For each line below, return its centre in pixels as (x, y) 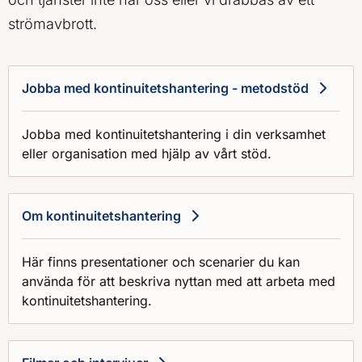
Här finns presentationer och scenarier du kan (161, 261)
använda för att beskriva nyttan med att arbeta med (179, 281)
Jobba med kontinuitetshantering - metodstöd (165, 88)
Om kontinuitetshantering (101, 215)
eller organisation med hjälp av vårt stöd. (147, 153)
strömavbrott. (53, 23)
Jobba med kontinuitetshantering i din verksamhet (174, 134)
